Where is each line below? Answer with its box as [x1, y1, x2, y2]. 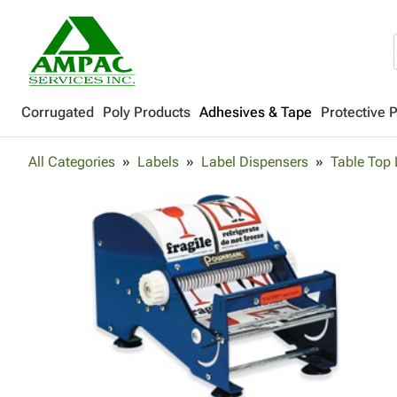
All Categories [28, 153, 115, 170]
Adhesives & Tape [199, 104, 312, 121]
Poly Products [103, 104, 191, 121]
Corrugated [21, 104, 94, 121]
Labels [137, 153, 179, 170]
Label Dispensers [201, 153, 308, 170]
